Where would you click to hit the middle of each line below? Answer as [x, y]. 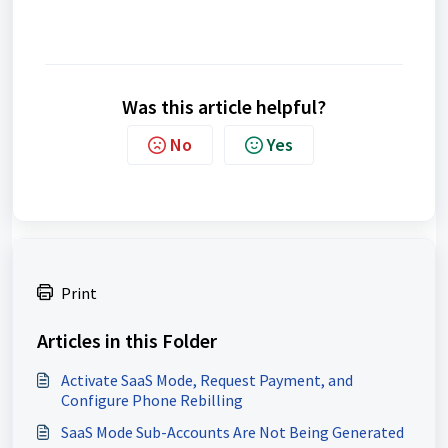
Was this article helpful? [224, 106]
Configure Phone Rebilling [152, 399]
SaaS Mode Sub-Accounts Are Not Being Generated [232, 431]
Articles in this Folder [127, 340]
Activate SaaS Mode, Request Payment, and [207, 379]
